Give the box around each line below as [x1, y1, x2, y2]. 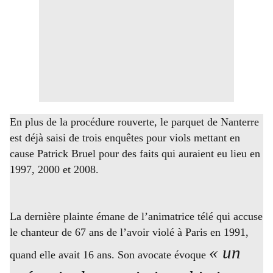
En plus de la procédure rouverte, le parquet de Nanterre [10, 115, 259, 128]
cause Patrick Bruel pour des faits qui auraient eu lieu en [10, 147, 260, 160]
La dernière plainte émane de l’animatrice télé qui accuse [10, 210, 263, 223]
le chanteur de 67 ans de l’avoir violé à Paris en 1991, [10, 226, 249, 239]
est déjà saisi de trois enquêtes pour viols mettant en [10, 131, 240, 144]
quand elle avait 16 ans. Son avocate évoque [10, 249, 206, 261]
